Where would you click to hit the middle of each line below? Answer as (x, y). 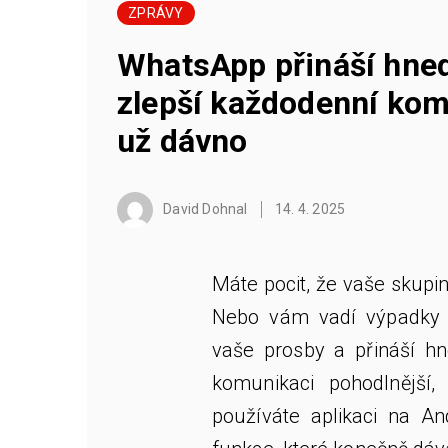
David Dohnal (204, 208)
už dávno (182, 141)
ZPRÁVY (156, 13)
